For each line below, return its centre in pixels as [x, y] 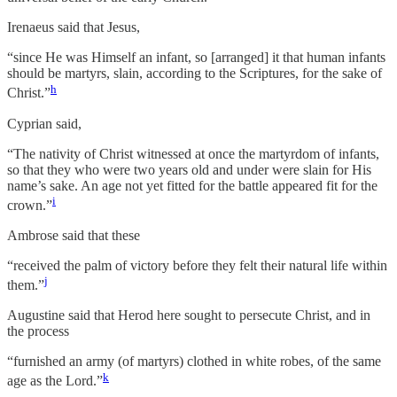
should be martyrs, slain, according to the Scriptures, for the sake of [195, 74]
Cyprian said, [44, 123]
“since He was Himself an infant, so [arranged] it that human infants [196, 58]
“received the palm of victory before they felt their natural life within [197, 265]
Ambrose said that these [74, 235]
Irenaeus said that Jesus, [74, 27]
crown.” [30, 205]
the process [38, 331]
